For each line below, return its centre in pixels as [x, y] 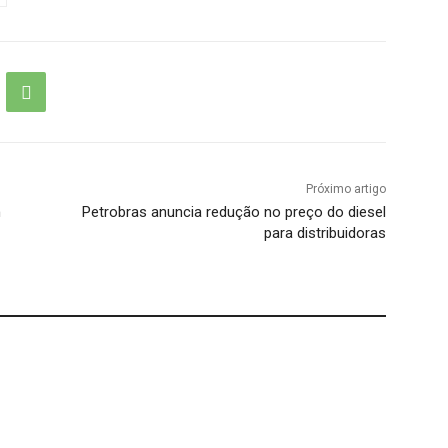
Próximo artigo [345, 189]
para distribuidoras [324, 233]
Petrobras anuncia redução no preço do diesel [233, 212]
